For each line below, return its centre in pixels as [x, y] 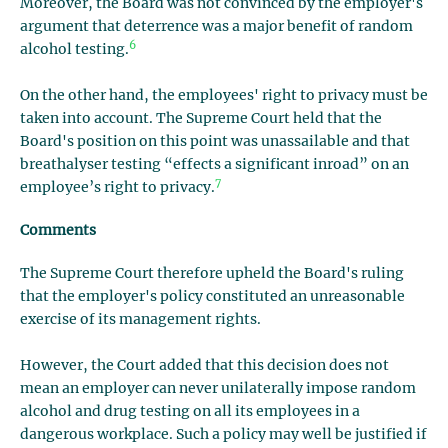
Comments [58, 231]
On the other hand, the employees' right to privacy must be [224, 96]
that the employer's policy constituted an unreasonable [212, 297]
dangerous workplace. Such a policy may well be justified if [223, 435]
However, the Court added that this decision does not [204, 366]
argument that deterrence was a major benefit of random [216, 27]
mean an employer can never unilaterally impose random [218, 389]
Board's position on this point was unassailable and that [215, 142]
